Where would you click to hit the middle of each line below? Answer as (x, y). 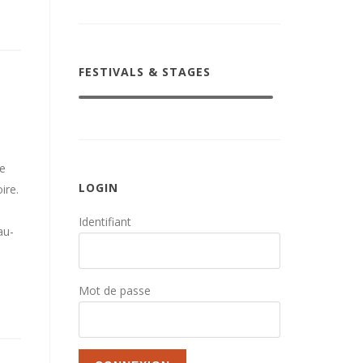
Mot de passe (115, 290)
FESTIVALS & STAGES (145, 72)
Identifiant (105, 222)
